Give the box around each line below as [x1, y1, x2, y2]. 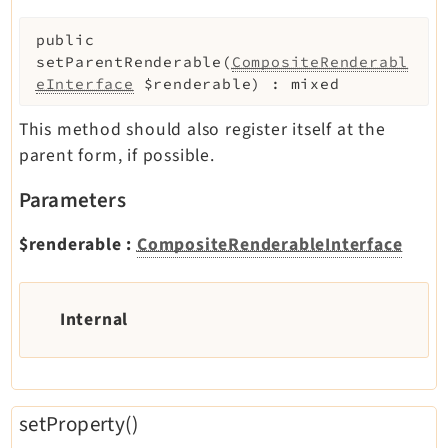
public [35, 30, 95, 49]
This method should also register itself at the [18, 116, 386, 142]
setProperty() [18, 409, 138, 440]
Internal [59, 306, 129, 332]
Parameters [18, 184, 126, 215]
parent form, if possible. [18, 142, 215, 168]
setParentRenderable [35, 52, 222, 71]
